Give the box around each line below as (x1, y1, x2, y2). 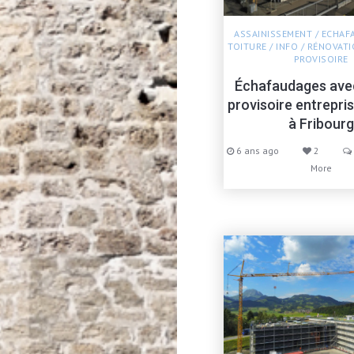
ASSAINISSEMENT (234, 27, 312, 40)
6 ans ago (233, 144, 281, 156)
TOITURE (228, 40, 267, 52)
